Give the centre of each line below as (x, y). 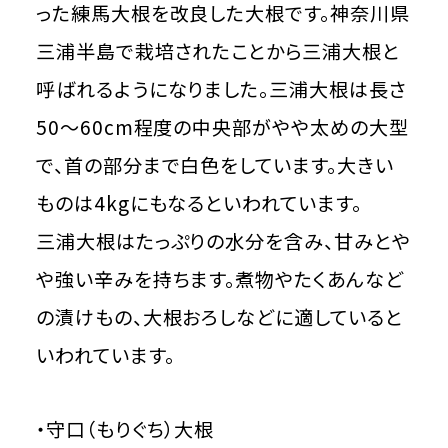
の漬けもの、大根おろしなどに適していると (219, 316)
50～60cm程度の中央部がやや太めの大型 (222, 126)
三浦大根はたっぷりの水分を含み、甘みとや (223, 240)
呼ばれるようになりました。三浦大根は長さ (221, 88)
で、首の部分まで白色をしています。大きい (214, 164)
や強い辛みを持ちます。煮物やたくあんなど (219, 278)
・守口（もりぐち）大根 (125, 428)
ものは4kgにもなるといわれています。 (198, 202)
